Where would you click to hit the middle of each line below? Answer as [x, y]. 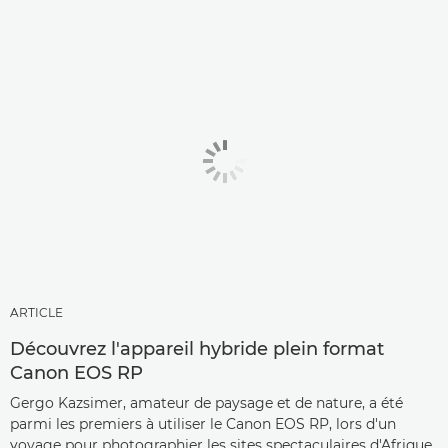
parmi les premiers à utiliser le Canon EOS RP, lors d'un [203, 424]
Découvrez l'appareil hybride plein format [197, 349]
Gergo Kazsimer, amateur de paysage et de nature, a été [206, 403]
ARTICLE [36, 313]
